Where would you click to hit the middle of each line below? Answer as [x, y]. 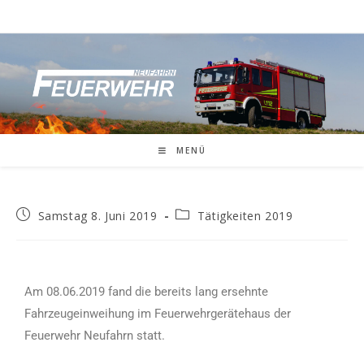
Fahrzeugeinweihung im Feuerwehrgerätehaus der [158, 313]
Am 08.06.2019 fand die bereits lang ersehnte [146, 291]
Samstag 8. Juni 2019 [97, 215]
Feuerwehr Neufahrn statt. [95, 335]
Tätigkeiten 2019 [245, 215]
